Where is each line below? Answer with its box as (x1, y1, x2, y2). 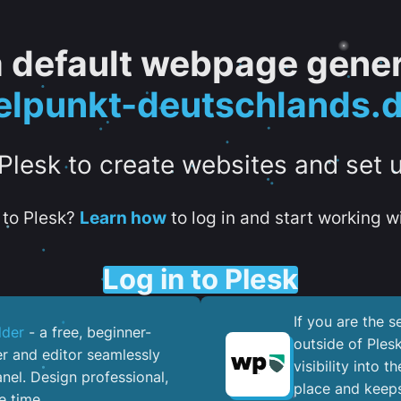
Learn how (79, 208, 166, 227)
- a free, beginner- (24, 323, 151, 342)
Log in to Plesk (103, 261, 298, 296)
